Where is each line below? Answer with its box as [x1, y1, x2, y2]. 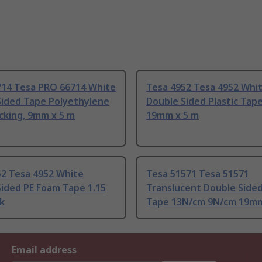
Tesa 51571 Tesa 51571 [146, 167, 249, 181]
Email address [12, 243, 77, 257]
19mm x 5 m [146, 109, 199, 122]
